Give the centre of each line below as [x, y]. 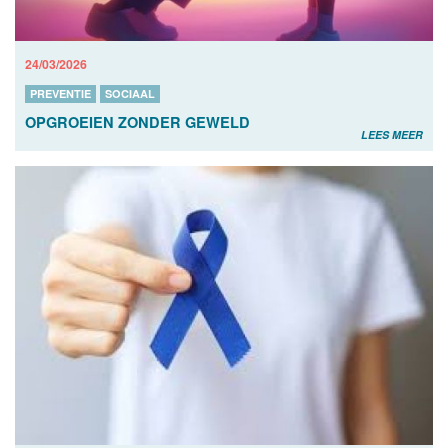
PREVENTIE [60, 93]
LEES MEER [392, 134]
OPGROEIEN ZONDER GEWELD [137, 121]
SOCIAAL [130, 93]
